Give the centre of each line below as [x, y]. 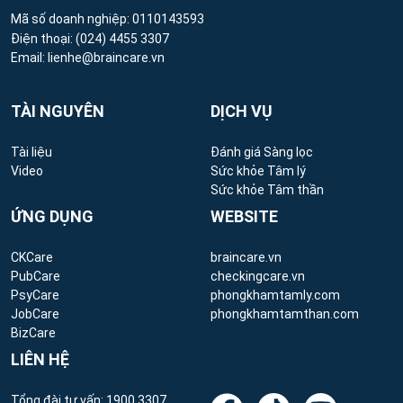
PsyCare [35, 295]
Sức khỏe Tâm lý [258, 170]
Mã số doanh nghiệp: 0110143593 [107, 18]
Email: [28, 57]
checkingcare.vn [258, 276]
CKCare [32, 257]
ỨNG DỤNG [52, 216]
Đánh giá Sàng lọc [262, 152]
